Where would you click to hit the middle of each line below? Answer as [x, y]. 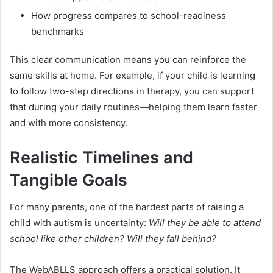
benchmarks [58, 31]
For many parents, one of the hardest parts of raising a [127, 207]
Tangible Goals [69, 180]
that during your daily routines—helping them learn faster [133, 107]
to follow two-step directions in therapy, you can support [132, 91]
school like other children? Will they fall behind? [113, 239]
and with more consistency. [69, 122]
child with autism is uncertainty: [79, 223]
